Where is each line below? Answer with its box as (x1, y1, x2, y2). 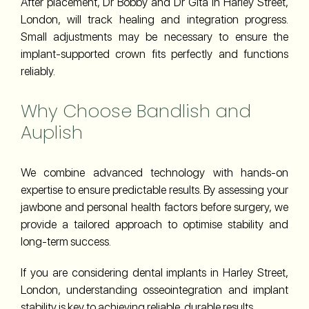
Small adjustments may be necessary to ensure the (21, 29, 288, 43)
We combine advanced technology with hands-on (21, 165, 288, 179)
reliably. (21, 63, 55, 78)
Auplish (21, 119, 83, 145)
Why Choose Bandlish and (21, 98, 251, 123)
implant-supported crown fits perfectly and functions (21, 46, 288, 61)
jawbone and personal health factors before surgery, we (21, 199, 288, 214)
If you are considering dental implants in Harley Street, (21, 265, 288, 279)
